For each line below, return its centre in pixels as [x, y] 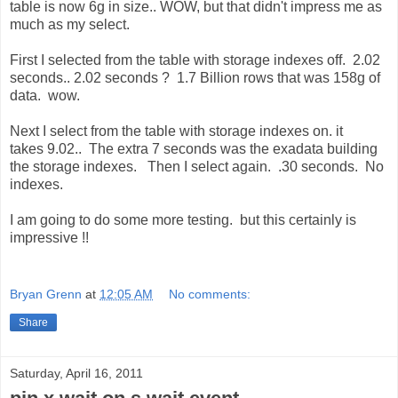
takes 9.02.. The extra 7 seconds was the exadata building [194, 149]
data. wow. [45, 96]
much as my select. [70, 25]
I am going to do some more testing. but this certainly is [183, 220]
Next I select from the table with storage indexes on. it [176, 131]
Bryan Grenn [46, 294]
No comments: [210, 294]
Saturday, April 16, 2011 [76, 373]
